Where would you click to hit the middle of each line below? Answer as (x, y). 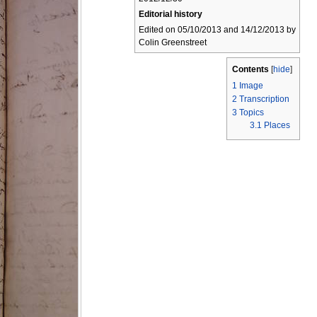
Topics (252, 113)
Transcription (264, 99)
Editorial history (171, 14)
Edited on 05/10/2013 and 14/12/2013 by (217, 30)
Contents (250, 70)
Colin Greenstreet (173, 42)
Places (277, 126)
